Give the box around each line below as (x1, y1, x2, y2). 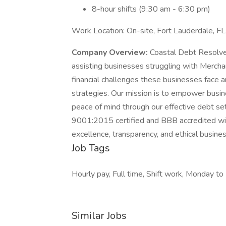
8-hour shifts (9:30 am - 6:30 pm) (92, 4, 210, 15)
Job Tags (72, 141, 110, 155)
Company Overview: (72, 47, 150, 58)
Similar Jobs (72, 209, 127, 222)
